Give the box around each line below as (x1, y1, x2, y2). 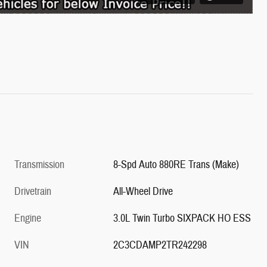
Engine (14, 211, 41, 225)
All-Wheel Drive (113, 184, 173, 198)
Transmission (14, 157, 64, 172)
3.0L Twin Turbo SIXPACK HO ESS (113, 211, 252, 225)
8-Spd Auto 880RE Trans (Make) (113, 157, 240, 172)
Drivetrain (14, 184, 51, 198)
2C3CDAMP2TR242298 (113, 238, 207, 252)
